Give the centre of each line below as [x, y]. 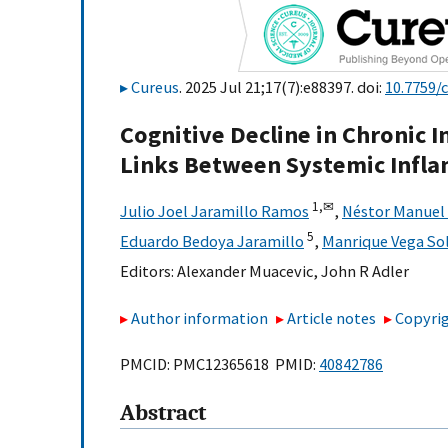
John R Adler [365, 271]
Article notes [332, 317]
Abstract [163, 413]
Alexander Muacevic [245, 271]
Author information [199, 317]
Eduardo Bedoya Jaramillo [212, 241]
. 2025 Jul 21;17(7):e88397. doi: [282, 87]
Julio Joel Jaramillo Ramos [214, 211]
